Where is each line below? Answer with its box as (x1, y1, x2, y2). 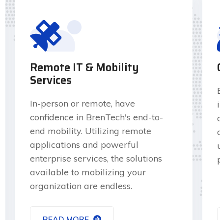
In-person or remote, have (29, 97, 135, 109)
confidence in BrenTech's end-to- (29, 111, 163, 123)
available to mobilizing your (29, 166, 146, 178)
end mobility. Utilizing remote (29, 125, 151, 137)
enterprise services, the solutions (29, 152, 162, 164)
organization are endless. (29, 180, 132, 192)
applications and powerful (29, 138, 138, 150)
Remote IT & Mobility (29, 58, 139, 76)
